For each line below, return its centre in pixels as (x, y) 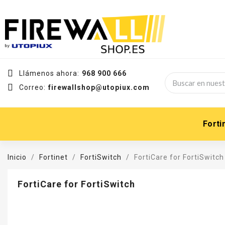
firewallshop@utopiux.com (99, 88)
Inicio (17, 157)
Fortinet (53, 157)
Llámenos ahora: (49, 74)
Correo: (32, 88)
